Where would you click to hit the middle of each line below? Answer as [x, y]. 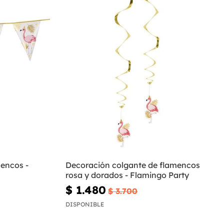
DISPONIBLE [85, 204]
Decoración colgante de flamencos [133, 165]
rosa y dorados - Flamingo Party [127, 175]
